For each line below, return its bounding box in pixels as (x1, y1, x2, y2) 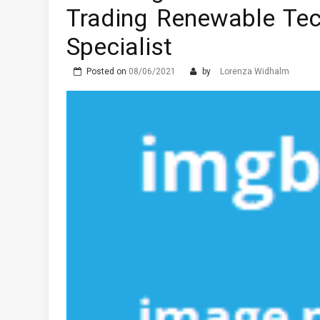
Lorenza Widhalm (220, 66, 289, 76)
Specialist (66, 32, 172, 61)
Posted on (86, 66, 129, 76)
